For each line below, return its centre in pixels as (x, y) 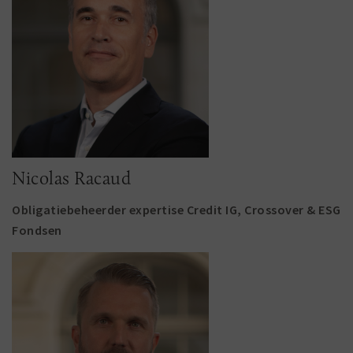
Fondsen (37, 230)
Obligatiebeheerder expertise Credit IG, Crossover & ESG (176, 210)
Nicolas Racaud (71, 178)
